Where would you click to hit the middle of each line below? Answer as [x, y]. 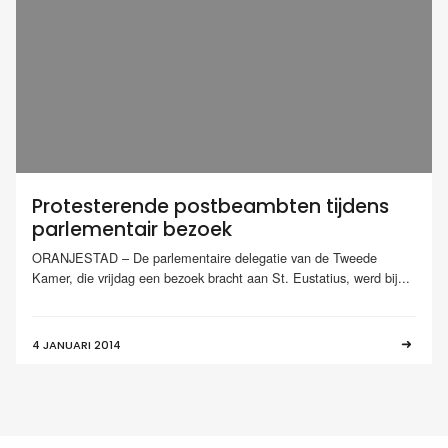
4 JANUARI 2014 [76, 344]
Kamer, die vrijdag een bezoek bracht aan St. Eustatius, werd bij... [221, 277]
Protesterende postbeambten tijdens [210, 207]
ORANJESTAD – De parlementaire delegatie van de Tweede [204, 257]
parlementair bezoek [132, 230]
